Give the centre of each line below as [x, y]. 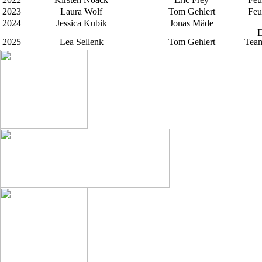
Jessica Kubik [82, 23]
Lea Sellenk [82, 42]
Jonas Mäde [192, 23]
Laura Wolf [82, 11]
